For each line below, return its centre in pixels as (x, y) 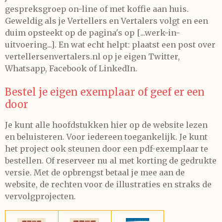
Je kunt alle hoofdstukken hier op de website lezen (106, 125)
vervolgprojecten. (40, 196)
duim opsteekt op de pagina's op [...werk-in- (92, 33)
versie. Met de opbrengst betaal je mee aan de (95, 172)
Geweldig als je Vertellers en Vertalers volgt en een (107, 21)
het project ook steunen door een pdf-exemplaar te (107, 149)
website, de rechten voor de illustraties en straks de (108, 184)
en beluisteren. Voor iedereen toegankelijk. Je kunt (106, 137)
